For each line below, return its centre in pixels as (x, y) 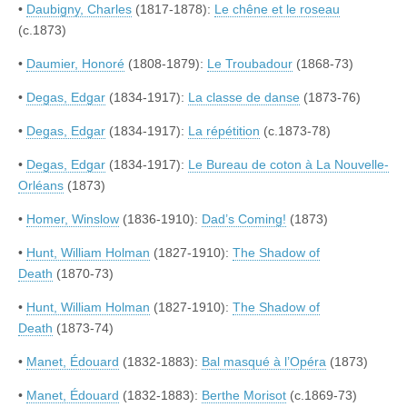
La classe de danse (244, 98)
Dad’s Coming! (244, 219)
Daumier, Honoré (75, 64)
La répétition (224, 131)
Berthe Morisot (244, 396)
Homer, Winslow (73, 219)
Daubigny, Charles (79, 10)
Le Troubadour (250, 64)
